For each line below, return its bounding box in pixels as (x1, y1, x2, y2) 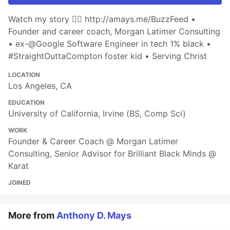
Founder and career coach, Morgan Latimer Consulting (8, 26, 220, 37)
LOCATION (8, 71, 40, 79)
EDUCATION (8, 99, 45, 107)
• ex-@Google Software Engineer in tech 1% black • (8, 39, 211, 49)
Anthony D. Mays (56, 210, 131, 221)
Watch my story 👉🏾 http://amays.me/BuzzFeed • (8, 14, 196, 25)
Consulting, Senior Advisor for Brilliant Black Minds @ (8, 148, 216, 159)
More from (8, 210, 56, 221)
